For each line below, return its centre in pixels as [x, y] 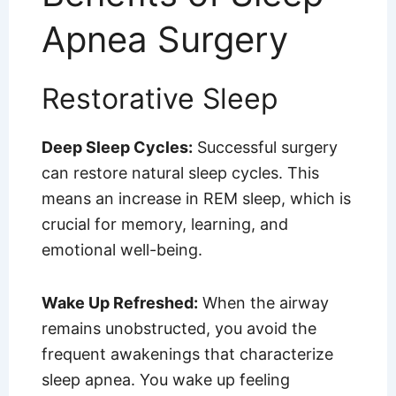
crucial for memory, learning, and [164, 224]
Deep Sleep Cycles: [117, 147]
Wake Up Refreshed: [119, 303]
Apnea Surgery [164, 39]
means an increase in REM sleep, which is [196, 198]
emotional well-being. [122, 249]
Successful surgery [265, 147]
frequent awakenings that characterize [187, 354]
